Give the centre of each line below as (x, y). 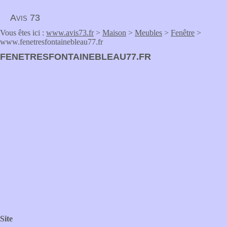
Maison (114, 33)
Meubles (148, 33)
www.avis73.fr (70, 33)
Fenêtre (183, 33)
